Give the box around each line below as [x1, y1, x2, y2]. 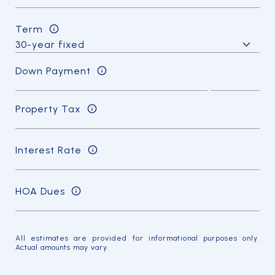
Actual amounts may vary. [15, 243, 109, 252]
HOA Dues [15, 185, 65, 197]
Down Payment [15, 64, 91, 77]
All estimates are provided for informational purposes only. [15, 234, 260, 242]
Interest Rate [15, 144, 82, 156]
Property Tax [15, 103, 81, 115]
